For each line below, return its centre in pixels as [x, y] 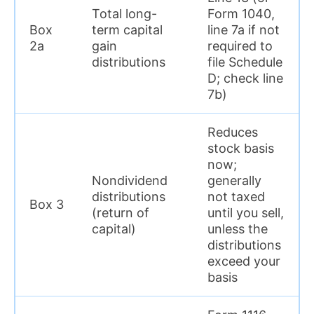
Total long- [124, 13]
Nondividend [130, 180]
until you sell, [246, 212]
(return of [121, 212]
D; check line [245, 78]
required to [240, 46]
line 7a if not [244, 29]
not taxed [236, 196]
